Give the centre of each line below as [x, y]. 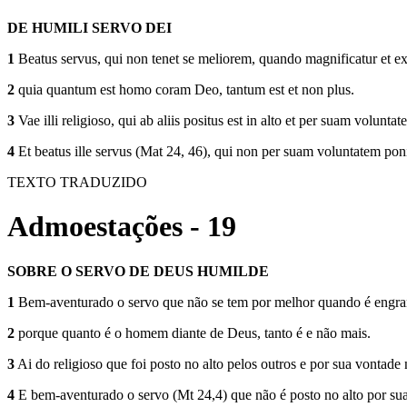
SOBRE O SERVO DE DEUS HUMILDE [138, 271]
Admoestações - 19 [122, 227]
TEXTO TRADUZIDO [77, 182]
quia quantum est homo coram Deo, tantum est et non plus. [184, 89]
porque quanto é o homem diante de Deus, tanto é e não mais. [193, 333]
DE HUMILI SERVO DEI [89, 28]
